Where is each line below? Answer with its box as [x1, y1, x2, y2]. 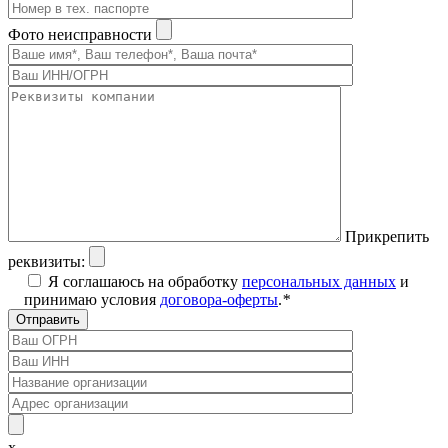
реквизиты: [8, 252, 85, 270]
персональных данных [242, 272, 396, 290]
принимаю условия [24, 290, 160, 308]
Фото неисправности [8, 25, 156, 43]
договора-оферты [160, 290, 278, 308]
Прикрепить [345, 227, 429, 245]
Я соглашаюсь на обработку [48, 272, 242, 290]
